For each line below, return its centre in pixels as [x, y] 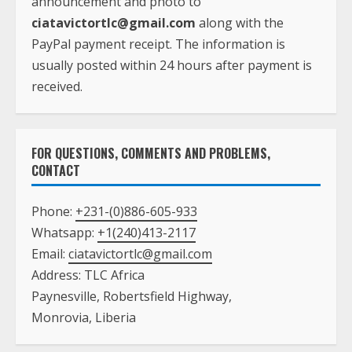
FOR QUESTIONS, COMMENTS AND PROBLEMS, [151, 153]
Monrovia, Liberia [84, 317]
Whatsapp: [64, 232]
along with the [240, 22]
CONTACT [56, 170]
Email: [50, 253]
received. [57, 86]
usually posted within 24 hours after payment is [172, 65]
